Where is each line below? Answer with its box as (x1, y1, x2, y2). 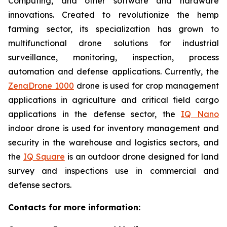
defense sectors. (8, 180, 71, 190)
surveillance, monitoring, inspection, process (8, 52, 219, 62)
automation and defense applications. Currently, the (8, 66, 219, 77)
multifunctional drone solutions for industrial (8, 38, 219, 48)
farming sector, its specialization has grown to (8, 24, 219, 34)
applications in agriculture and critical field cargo (8, 95, 219, 105)
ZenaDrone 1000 (8, 81, 74, 91)
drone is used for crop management (73, 81, 219, 91)
